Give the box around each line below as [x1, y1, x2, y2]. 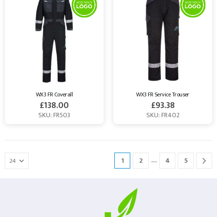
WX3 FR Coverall [36, 90, 73, 100]
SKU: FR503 [38, 109, 70, 121]
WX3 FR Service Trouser [136, 90, 189, 100]
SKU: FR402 [146, 109, 180, 121]
